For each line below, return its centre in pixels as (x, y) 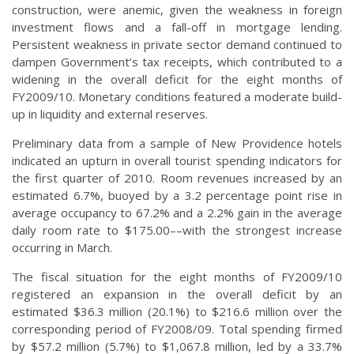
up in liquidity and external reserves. (110, 114)
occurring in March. (62, 248)
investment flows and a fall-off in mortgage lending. (177, 27)
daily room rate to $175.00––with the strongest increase (177, 230)
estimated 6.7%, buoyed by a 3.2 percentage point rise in (177, 196)
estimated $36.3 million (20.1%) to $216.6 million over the (177, 312)
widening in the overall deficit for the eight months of (177, 79)
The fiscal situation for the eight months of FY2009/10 (177, 277)
